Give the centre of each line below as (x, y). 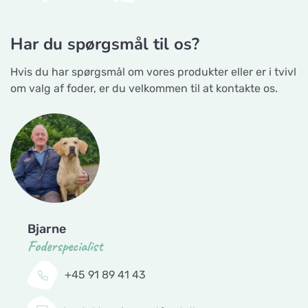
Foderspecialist (65, 246)
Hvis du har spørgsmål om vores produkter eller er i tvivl (153, 72)
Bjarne (47, 229)
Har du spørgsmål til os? (105, 44)
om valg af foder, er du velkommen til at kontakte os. (144, 88)
